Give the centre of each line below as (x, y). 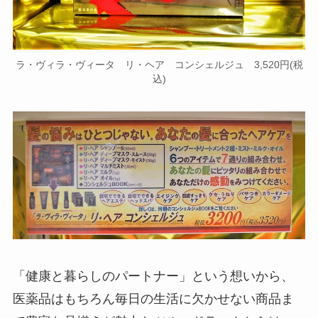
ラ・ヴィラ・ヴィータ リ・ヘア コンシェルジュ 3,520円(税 (159, 65)
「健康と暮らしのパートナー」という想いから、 (153, 276)
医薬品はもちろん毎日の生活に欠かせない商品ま (153, 299)
